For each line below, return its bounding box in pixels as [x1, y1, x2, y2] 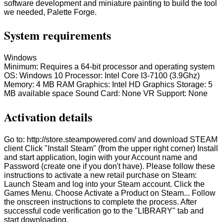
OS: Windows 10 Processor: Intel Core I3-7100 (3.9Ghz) [4, 71, 200, 80]
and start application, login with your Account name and [4, 153, 197, 162]
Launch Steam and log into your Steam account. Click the [4, 180, 205, 189]
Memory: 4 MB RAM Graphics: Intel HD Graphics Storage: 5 [4, 80, 213, 89]
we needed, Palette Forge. [4, 7, 97, 16]
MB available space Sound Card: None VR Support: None [4, 89, 208, 98]
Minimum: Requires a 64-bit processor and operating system [4, 62, 215, 71]
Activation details [4, 108, 92, 126]
